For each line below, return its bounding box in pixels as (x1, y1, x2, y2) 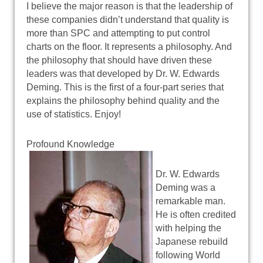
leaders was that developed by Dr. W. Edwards (26, 68, 220, 79)
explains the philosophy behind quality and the (26, 95, 220, 106)
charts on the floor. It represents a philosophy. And (26, 41, 232, 52)
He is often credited (156, 209, 236, 220)
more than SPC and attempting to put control (26, 28, 210, 38)
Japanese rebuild (156, 236, 228, 247)
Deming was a (156, 182, 215, 193)
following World (156, 249, 220, 260)
